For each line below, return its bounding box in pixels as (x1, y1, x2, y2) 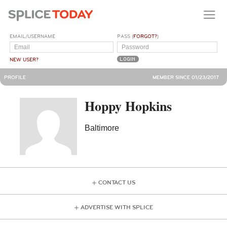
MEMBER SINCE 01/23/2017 (153, 74, 219, 81)
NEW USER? (10, 56, 39, 63)
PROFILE (4, 74, 26, 81)
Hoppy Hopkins (85, 96, 172, 116)
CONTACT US (98, 179, 135, 187)
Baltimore (85, 123, 120, 132)
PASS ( (117, 33, 134, 40)
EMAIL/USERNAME (10, 33, 56, 40)
